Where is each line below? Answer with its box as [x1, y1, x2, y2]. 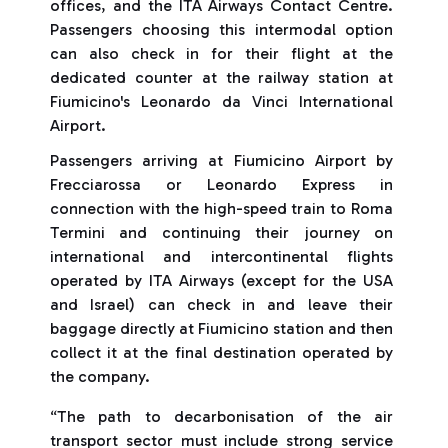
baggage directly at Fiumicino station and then [50, 319, 393, 338]
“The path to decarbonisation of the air [50, 407, 393, 426]
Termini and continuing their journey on [50, 223, 393, 242]
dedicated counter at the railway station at [50, 68, 393, 87]
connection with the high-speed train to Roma [50, 199, 393, 218]
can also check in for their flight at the [50, 44, 393, 63]
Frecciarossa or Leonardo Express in [50, 175, 393, 194]
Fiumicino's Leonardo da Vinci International [50, 92, 393, 111]
